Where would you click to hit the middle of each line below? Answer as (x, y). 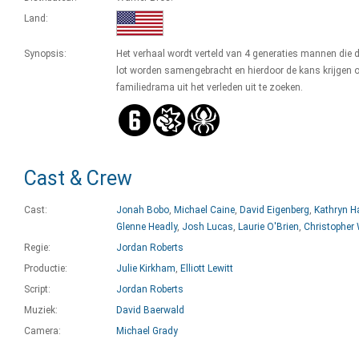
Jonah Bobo (143, 210)
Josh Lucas (208, 227)
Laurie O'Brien (268, 227)
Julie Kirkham (146, 268)
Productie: (46, 268)
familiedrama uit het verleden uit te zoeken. (210, 87)
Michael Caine (204, 210)
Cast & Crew (78, 178)
